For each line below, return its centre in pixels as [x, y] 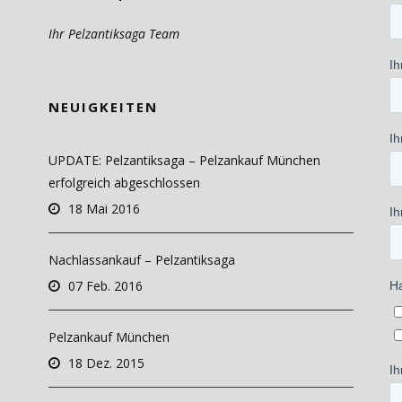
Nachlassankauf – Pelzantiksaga [141, 260]
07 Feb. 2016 [105, 286]
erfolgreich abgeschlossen [124, 183]
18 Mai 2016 [104, 209]
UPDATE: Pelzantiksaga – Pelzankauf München [184, 160]
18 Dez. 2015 [106, 363]
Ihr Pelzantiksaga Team [114, 34]
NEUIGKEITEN [103, 107]
